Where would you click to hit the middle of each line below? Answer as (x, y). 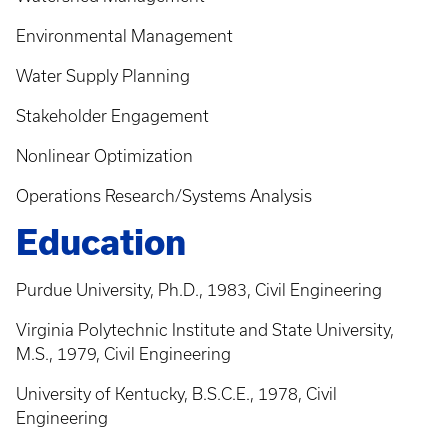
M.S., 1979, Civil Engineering (123, 354)
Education (101, 242)
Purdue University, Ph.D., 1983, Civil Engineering (199, 290)
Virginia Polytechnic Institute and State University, (205, 330)
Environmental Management (124, 36)
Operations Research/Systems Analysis (164, 196)
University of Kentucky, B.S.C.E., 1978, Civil (176, 394)
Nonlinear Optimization (104, 156)
